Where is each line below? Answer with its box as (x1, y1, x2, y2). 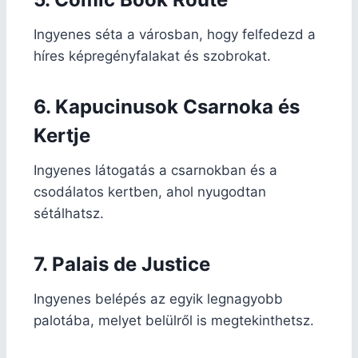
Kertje (34, 123, 90, 147)
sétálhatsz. (34, 205, 104, 221)
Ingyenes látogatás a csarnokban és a (34, 161, 277, 178)
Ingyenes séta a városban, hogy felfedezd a (34, 26, 316, 42)
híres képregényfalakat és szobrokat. (34, 47, 271, 64)
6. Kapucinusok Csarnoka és (34, 94, 300, 118)
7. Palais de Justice (34, 252, 210, 276)
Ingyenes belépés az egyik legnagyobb (34, 290, 283, 307)
